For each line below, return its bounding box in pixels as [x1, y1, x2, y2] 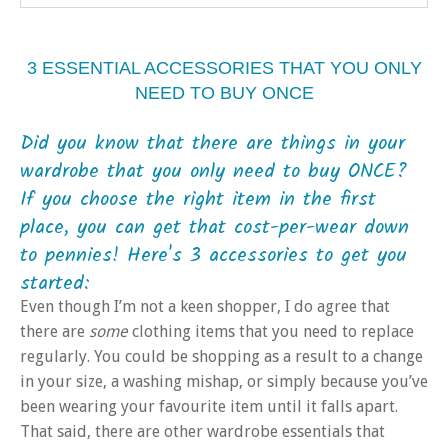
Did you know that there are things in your [20, 128, 405, 161]
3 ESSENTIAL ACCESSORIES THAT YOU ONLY [26, 58, 422, 79]
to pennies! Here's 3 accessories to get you [20, 240, 407, 273]
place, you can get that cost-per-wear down [20, 212, 409, 245]
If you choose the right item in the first [20, 184, 376, 217]
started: [20, 268, 90, 301]
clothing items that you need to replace [132, 322, 414, 342]
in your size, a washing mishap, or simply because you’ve [20, 372, 428, 392]
